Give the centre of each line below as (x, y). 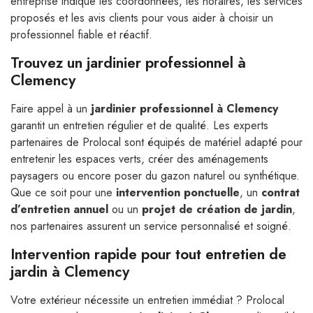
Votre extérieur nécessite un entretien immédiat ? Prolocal (147, 300)
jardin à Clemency (70, 272)
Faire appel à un (51, 109)
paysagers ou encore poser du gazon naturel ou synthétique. (155, 176)
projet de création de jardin (217, 210)
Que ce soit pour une (63, 193)
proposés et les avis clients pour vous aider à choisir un (142, 18)
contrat (281, 193)
